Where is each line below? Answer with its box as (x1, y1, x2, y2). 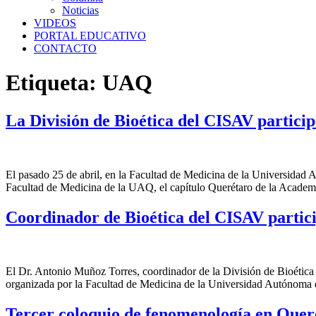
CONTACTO (34, 42, 97, 54)
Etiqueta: (6, 70, 102, 96)
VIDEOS (34, 17, 76, 29)
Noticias (62, 4, 99, 16)
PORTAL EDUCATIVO (34, 30, 146, 42)
